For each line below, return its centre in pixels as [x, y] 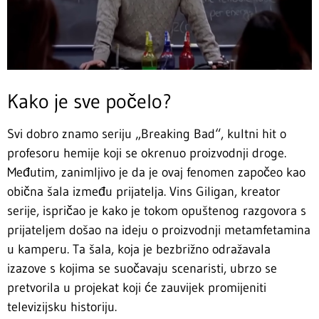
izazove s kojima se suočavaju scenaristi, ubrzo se [142, 268]
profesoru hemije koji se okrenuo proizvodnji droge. [147, 153]
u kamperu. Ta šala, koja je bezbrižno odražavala [139, 249]
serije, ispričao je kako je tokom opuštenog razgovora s [157, 210]
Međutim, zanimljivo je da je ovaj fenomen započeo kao [156, 172]
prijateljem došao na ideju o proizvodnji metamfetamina [159, 230]
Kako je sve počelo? [89, 101]
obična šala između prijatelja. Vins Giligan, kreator [144, 191]
